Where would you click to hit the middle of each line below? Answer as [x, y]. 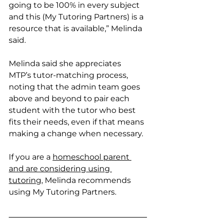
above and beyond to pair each [70, 98]
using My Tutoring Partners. [63, 192]
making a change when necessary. [77, 133]
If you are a [31, 157]
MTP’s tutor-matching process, [69, 75]
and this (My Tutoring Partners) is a [77, 17]
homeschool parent [92, 157]
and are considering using [60, 168]
